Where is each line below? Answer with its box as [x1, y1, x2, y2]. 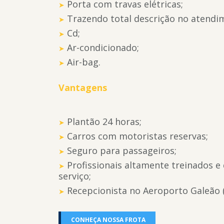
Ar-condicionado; [67, 41, 139, 53]
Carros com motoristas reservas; [67, 130, 208, 142]
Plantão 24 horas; [67, 115, 141, 127]
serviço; [58, 170, 91, 182]
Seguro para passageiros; [67, 144, 176, 156]
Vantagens [58, 81, 107, 93]
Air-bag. [67, 56, 100, 68]
